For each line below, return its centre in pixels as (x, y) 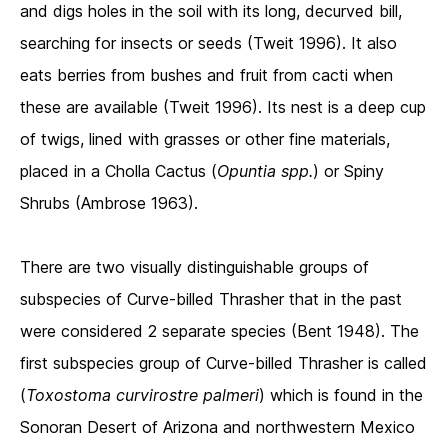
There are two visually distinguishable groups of (194, 267)
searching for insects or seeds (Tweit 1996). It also (208, 43)
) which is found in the (341, 395)
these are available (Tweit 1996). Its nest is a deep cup (223, 107)
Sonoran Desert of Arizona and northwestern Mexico (217, 427)
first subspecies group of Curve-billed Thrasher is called (223, 363)
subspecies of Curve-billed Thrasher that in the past (211, 299)
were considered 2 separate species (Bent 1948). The (219, 331)
